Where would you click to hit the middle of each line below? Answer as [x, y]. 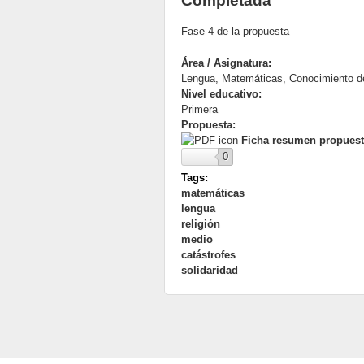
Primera [199, 109]
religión [201, 223]
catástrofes [208, 254]
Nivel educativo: [223, 93]
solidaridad [210, 270]
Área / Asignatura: [228, 63]
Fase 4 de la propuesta [235, 31]
